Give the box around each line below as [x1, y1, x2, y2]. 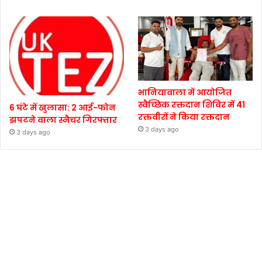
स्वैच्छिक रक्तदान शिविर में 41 [138, 99, 246, 111]
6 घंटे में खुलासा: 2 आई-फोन [9, 101, 116, 113]
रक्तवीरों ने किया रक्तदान [138, 111, 230, 123]
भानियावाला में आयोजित [138, 87, 232, 99]
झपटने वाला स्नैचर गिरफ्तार [9, 113, 117, 126]
